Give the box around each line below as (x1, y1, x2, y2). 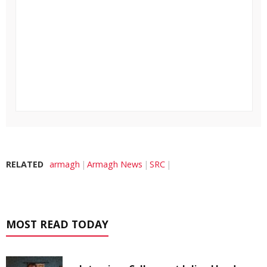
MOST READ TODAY (6, 216, 108, 231)
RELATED (6, 158, 44, 170)
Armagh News (87, 158, 142, 170)
